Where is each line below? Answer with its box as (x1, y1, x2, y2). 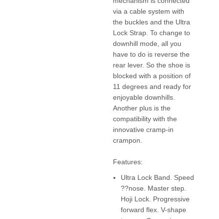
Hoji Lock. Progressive (120, 195, 190, 203)
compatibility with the (112, 114, 177, 123)
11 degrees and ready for (112, 82, 191, 90)
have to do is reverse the (112, 50, 190, 58)
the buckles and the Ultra (112, 18, 190, 26)
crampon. (112, 136, 142, 144)
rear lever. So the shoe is (112, 61, 190, 69)
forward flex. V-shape (120, 205, 186, 214)
